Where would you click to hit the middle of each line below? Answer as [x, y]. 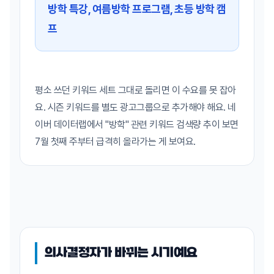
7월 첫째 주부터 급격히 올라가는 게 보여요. [115, 142]
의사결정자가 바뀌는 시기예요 [121, 254]
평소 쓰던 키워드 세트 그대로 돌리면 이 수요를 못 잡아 [135, 91]
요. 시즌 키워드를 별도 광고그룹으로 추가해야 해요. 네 [135, 108]
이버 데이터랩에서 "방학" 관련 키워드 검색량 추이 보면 [137, 125]
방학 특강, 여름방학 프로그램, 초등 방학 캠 [137, 9]
